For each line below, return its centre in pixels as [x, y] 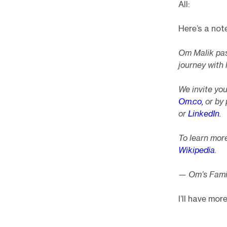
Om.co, [191, 101]
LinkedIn [204, 113]
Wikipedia [197, 150]
